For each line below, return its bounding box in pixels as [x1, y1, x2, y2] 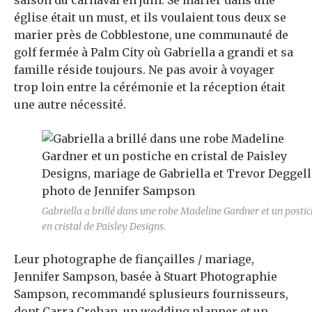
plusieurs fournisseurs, [155, 287, 288, 302]
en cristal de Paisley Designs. [42, 220, 166, 233]
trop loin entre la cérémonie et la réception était [14, 80, 286, 95]
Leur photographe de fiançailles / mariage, [14, 252, 254, 267]
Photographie [197, 270, 277, 284]
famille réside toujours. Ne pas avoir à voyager [14, 63, 274, 77]
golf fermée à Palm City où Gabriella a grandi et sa [14, 45, 293, 60]
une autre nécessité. [14, 97, 126, 112]
